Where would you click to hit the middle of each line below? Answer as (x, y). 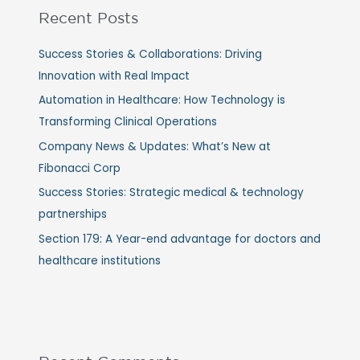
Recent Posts (89, 17)
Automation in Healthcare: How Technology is (162, 100)
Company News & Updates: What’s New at (155, 146)
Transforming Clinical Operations (128, 122)
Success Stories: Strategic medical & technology (172, 193)
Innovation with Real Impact (115, 76)
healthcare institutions (100, 260)
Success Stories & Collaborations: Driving (151, 55)
